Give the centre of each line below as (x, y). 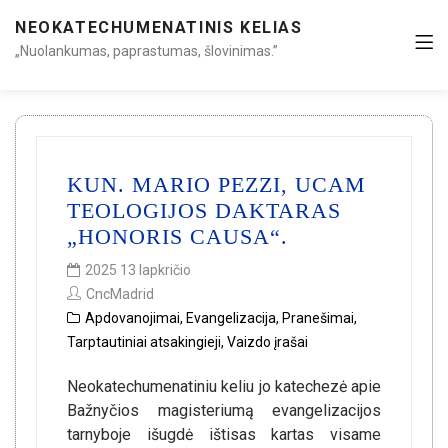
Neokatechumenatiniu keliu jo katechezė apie (224, 386)
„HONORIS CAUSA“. (177, 236)
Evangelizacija (231, 318)
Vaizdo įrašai (267, 342)
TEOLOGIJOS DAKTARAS (204, 210)
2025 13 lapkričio (138, 270)
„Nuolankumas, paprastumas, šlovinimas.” (146, 51)
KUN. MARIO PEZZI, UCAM (216, 184)
